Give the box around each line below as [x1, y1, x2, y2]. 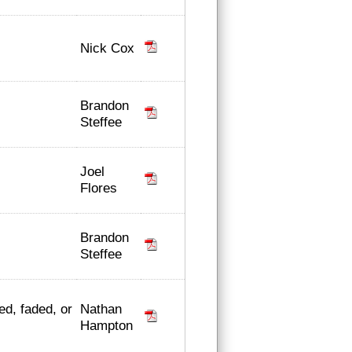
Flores [80, 180, 117, 196]
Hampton [80, 317, 133, 333]
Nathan [80, 301, 122, 317]
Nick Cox [80, 40, 134, 56]
